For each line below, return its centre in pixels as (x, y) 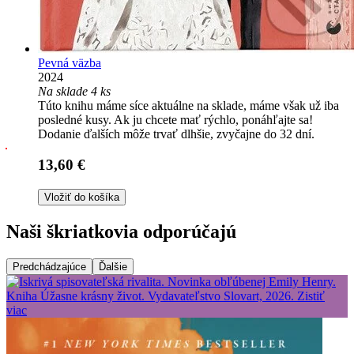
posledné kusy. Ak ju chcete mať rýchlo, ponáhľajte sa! (175, 120)
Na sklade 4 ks (74, 92)
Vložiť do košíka (82, 197)
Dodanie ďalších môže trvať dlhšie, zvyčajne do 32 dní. (176, 134)
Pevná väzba (70, 63)
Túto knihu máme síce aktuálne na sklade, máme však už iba (188, 106)
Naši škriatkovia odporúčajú (121, 231)
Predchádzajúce (49, 266)
